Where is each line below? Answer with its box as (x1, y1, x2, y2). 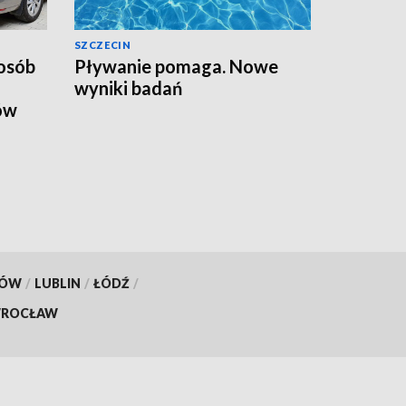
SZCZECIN (74, 38, 131, 51)
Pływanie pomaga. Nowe (74, 54, 278, 77)
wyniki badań (74, 76, 182, 99)
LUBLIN (34, 275, 81, 291)
